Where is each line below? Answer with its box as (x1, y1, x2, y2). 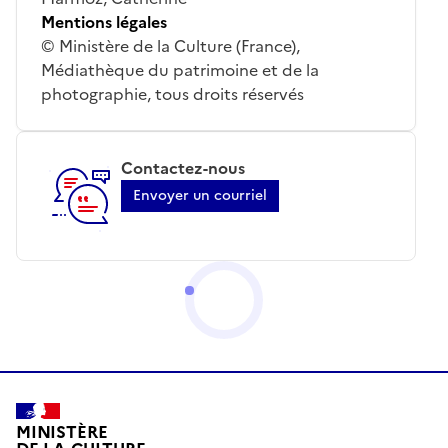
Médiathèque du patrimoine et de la (41, 57, 319, 82)
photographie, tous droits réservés (41, 81, 304, 106)
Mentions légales (41, 9, 167, 34)
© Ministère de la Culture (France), (41, 33, 300, 58)
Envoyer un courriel (133, 184, 267, 206)
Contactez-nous (121, 155, 245, 180)
